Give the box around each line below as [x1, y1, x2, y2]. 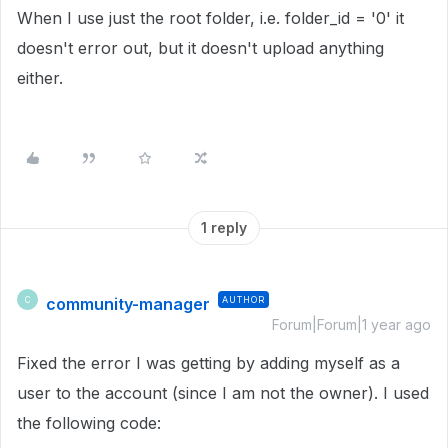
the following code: [17, 413, 161, 433]
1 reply [201, 219, 247, 236]
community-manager [46, 294, 210, 314]
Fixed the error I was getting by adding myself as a [17, 353, 400, 373]
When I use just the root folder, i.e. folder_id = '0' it [17, 8, 404, 28]
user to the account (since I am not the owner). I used [17, 383, 429, 403]
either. [17, 68, 63, 88]
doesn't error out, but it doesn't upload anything [17, 38, 384, 58]
